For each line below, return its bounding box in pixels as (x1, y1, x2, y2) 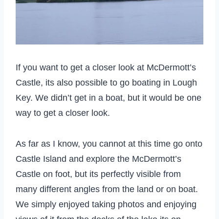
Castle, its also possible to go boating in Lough (16, 78, 197, 88)
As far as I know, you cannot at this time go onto (16, 139, 202, 149)
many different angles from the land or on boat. (16, 184, 198, 195)
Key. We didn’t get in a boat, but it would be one (16, 93, 201, 103)
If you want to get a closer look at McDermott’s (16, 63, 196, 73)
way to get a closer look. (16, 108, 110, 118)
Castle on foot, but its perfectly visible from (16, 169, 181, 179)
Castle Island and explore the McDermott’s (16, 154, 181, 164)
